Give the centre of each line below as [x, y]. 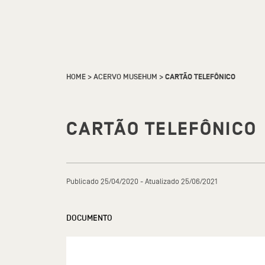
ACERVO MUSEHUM [125, 77]
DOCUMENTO [89, 218]
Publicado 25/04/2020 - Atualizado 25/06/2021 [142, 181]
